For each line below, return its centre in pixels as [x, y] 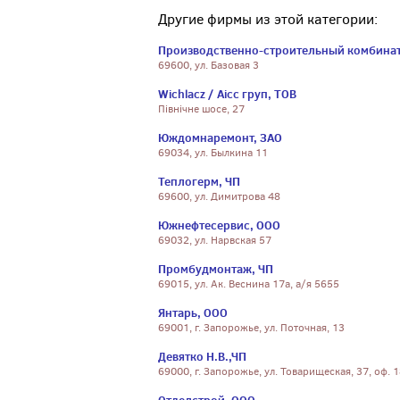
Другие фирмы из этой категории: [268, 19]
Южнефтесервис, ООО [219, 225]
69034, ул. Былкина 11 [213, 153]
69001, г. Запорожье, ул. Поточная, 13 [251, 328]
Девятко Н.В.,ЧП [202, 356]
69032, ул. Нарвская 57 [215, 240]
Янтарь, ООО [193, 312]
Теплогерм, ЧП [199, 181]
